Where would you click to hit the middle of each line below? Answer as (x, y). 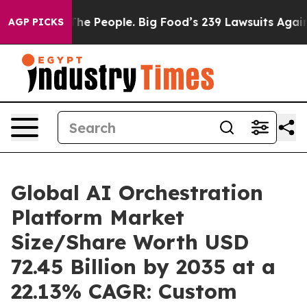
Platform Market (98, 217)
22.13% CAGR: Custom (124, 291)
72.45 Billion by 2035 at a (143, 267)
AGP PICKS (36, 22)
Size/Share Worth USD (130, 242)
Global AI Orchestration (137, 193)
